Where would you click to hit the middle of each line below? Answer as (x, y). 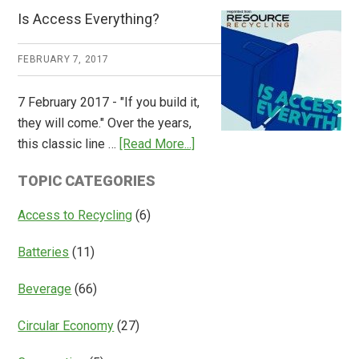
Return (272, 150)
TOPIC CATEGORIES (87, 181)
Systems (279, 171)
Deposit (276, 129)
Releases (280, 46)
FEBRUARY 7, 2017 (63, 60)
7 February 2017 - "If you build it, (109, 103)
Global (271, 67)
